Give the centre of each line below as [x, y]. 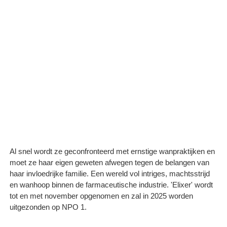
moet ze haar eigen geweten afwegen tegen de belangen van [109, 162]
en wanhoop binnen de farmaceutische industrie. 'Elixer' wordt [111, 184]
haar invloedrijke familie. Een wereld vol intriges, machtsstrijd [110, 173]
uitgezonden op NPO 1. [48, 207]
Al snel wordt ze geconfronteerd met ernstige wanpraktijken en [112, 151]
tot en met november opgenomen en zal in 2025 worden [101, 196]
